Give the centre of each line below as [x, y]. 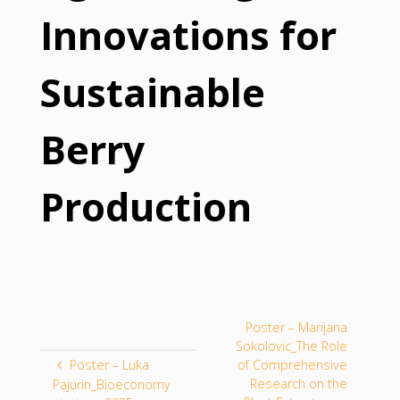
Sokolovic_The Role [291, 346]
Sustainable [152, 92]
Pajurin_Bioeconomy [112, 384]
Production [146, 206]
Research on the [298, 383]
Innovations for [188, 35]
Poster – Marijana [296, 327]
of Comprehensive [292, 364]
